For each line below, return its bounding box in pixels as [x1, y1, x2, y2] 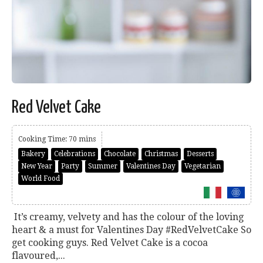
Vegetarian [184, 162, 221, 171]
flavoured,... [12, 249, 65, 261]
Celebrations [54, 150, 95, 159]
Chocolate [104, 150, 136, 159]
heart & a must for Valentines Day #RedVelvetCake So [12, 224, 251, 235]
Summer [88, 162, 117, 171]
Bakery [21, 150, 45, 159]
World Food [21, 174, 60, 183]
